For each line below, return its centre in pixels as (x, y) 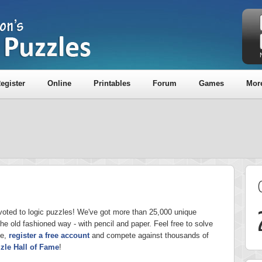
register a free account (49, 235)
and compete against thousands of (149, 235)
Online (59, 83)
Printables (112, 83)
